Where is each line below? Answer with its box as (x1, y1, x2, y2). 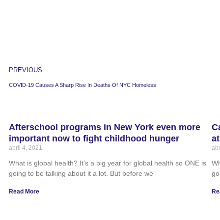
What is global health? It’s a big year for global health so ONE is (9, 159, 206, 167)
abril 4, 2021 (9, 144, 42, 151)
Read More (9, 188, 39, 195)
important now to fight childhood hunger (9, 134, 179, 143)
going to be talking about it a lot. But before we (9, 169, 153, 177)
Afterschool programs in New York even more (9, 122, 200, 132)
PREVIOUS (9, 66, 42, 74)
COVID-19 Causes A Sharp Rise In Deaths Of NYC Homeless (9, 82, 156, 88)
